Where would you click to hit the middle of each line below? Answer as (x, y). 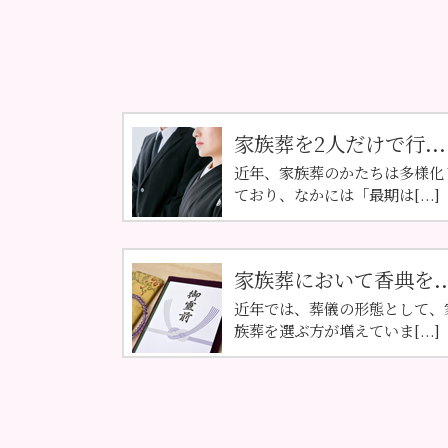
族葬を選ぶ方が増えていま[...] (337, 329)
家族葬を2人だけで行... (340, 144)
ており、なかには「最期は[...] (337, 194)
